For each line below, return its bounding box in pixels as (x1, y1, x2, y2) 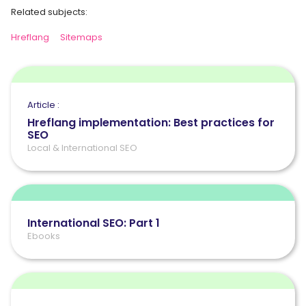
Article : (27, 98, 59, 111)
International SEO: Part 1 (27, 214, 160, 231)
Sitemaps (60, 30, 102, 44)
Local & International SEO (27, 141, 137, 154)
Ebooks (27, 229, 60, 242)
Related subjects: (11, 5, 87, 18)
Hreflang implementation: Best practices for (27, 114, 275, 130)
